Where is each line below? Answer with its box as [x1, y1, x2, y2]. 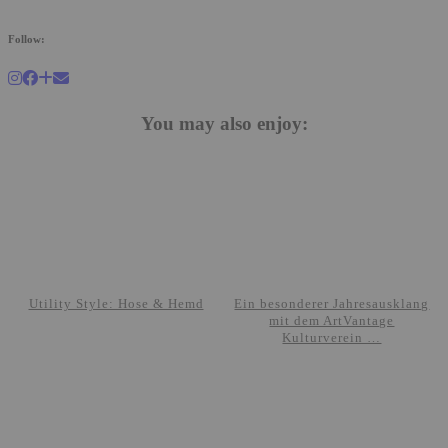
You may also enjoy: [140, 112, 308, 134]
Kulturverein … [282, 329, 382, 345]
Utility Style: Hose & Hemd [28, 295, 204, 311]
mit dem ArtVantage [269, 312, 395, 328]
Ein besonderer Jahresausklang [234, 295, 430, 311]
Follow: [8, 32, 45, 45]
